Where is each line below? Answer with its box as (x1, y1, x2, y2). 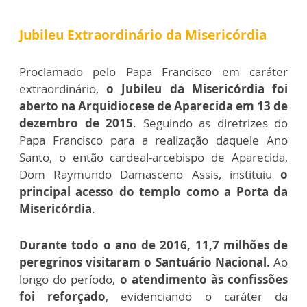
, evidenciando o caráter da (106, 288, 288, 304)
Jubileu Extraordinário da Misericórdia (19, 25, 267, 44)
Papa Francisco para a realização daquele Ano (19, 132, 288, 148)
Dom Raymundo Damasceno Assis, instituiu (19, 166, 280, 182)
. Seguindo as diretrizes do (133, 114, 288, 131)
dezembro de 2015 (19, 114, 133, 131)
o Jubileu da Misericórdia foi (106, 80, 288, 97)
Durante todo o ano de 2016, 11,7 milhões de (19, 236, 288, 253)
